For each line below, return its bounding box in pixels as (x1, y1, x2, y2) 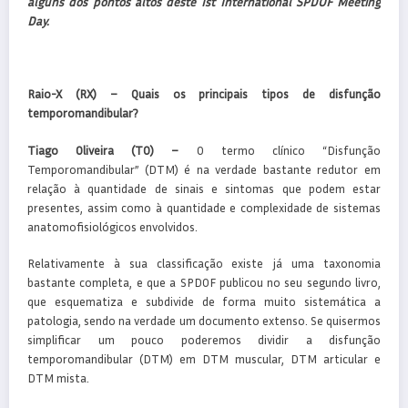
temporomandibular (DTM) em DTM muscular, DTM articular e (27, 351, 381, 366)
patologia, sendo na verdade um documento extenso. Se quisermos (27, 312, 381, 328)
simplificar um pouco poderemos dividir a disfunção (27, 331, 381, 347)
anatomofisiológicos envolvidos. (27, 219, 198, 234)
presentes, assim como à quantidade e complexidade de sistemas (27, 199, 381, 215)
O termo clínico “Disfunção (178, 142, 382, 158)
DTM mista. (27, 370, 89, 385)
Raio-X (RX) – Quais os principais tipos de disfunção (27, 87, 381, 102)
